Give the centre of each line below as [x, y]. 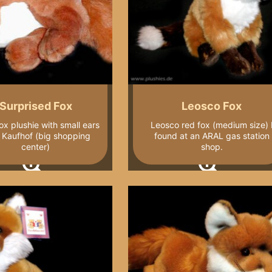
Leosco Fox [212, 106]
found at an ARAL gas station [212, 135]
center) [36, 146]
